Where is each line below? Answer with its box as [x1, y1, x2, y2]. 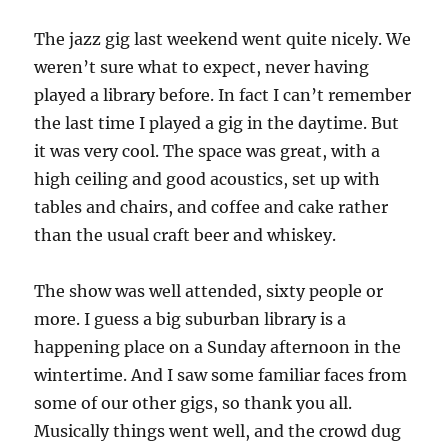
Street [169, 19, 209, 35]
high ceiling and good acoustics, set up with [34, 169, 381, 189]
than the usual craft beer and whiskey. [34, 225, 337, 245]
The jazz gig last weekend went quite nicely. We [34, 29, 412, 49]
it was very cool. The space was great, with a [34, 141, 381, 161]
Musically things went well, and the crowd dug [34, 421, 402, 441]
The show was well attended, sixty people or [34, 281, 384, 301]
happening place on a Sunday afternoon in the [34, 337, 402, 357]
